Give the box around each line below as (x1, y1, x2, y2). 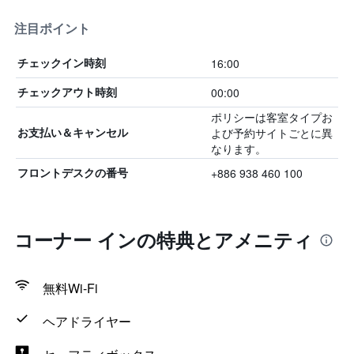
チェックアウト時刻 (17, 85, 117, 99)
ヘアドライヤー (43, 312, 131, 330)
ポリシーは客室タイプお (210, 109, 333, 125)
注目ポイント (14, 21, 90, 36)
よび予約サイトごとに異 (210, 125, 333, 141)
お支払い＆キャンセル (17, 126, 128, 139)
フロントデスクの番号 (17, 166, 128, 179)
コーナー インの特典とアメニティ (14, 226, 313, 253)
